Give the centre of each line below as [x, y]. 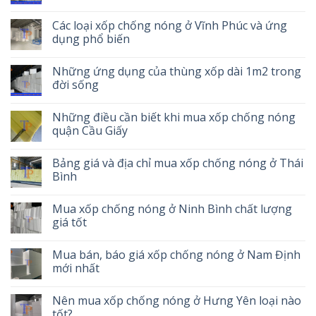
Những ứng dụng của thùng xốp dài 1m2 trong [177, 72]
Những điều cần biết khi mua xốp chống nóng [174, 117]
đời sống [75, 85]
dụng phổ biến [91, 39]
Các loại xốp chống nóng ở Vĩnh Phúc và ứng [170, 26]
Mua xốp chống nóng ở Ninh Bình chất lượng [172, 209]
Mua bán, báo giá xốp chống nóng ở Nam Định [176, 255]
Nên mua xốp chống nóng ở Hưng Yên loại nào [177, 301]
